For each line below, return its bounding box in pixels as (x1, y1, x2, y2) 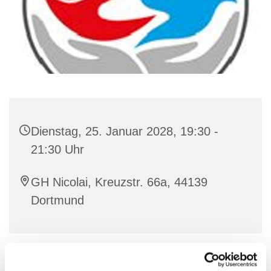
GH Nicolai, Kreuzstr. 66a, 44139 (31, 175, 207, 189)
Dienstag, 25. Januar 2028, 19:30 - (31, 125, 218, 139)
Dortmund (31, 194, 84, 207)
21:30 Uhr (31, 143, 84, 157)
